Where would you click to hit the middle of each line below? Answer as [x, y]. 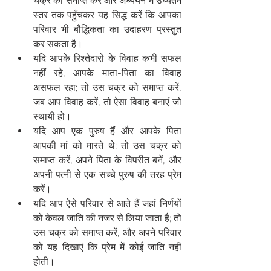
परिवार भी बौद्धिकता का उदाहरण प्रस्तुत [107, 29]
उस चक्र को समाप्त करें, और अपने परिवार [107, 233]
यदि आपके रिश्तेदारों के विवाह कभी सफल [107, 58]
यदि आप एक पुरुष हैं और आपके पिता [107, 131]
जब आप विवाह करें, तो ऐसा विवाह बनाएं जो [107, 102]
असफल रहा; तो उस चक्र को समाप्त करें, [107, 87]
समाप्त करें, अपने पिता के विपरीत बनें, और [107, 160]
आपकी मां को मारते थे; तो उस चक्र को [107, 145]
